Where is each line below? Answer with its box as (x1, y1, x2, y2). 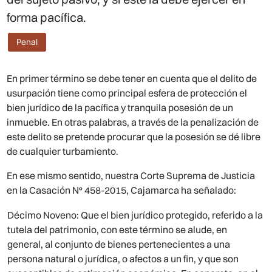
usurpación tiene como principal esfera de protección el (7, 87, 248, 100)
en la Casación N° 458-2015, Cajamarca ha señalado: (7, 184, 237, 197)
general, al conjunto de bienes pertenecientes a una (7, 238, 231, 251)
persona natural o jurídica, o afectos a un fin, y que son (7, 253, 239, 265)
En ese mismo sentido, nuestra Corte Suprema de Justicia (7, 169, 256, 182)
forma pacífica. (7, 9, 87, 25)
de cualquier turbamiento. (7, 145, 121, 158)
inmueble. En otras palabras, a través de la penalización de (7, 116, 259, 129)
